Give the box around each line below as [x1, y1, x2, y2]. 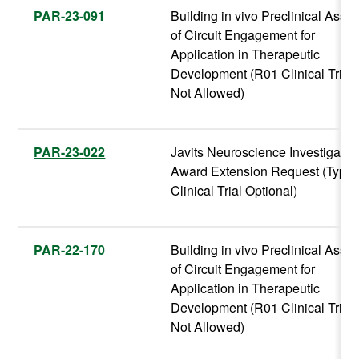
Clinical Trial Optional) [171, 181, 298, 200]
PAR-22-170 [34, 240, 106, 260]
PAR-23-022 [34, 143, 106, 162]
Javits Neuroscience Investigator [171, 143, 356, 162]
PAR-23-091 [34, 6, 106, 26]
